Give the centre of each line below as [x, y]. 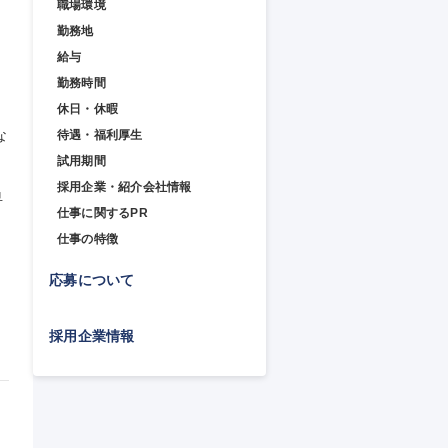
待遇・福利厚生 [100, 135]
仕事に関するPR [102, 213]
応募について [92, 279]
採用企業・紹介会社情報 [124, 187]
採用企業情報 [92, 335]
